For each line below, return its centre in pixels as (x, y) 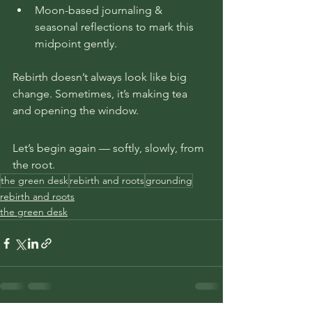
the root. (34, 165)
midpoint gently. (76, 44)
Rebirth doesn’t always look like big (101, 77)
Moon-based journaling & (100, 10)
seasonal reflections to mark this (116, 27)
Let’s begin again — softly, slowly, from (110, 148)
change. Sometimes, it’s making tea (101, 94)
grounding (169, 180)
